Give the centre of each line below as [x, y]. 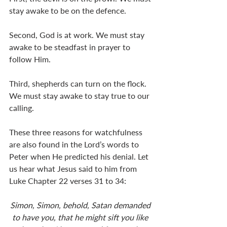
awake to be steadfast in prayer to [71, 47]
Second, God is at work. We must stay [78, 34]
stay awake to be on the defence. [68, 10]
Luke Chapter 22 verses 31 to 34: [68, 180]
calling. [22, 107]
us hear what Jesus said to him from [74, 168]
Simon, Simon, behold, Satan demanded [81, 205]
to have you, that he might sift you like [81, 217]
